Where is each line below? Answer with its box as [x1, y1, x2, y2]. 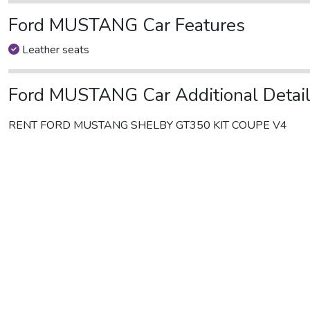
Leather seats [19, 42, 89, 57]
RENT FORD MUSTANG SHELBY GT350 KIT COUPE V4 [8, 118, 287, 133]
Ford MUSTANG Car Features [8, 13, 245, 37]
